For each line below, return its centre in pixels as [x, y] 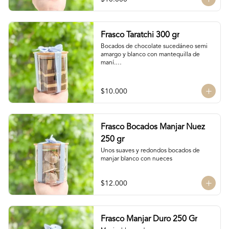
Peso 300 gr [117, 71]
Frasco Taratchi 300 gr [140, 35]
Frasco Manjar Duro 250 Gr [149, 219]
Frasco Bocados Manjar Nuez [153, 127]
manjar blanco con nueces [136, 159]
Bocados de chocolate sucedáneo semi [154, 47]
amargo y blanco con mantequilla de [150, 55]
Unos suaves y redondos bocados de [150, 151]
